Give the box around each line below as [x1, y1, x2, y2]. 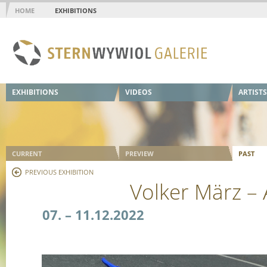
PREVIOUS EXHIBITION [24, 167, 94, 176]
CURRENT [11, 149, 42, 158]
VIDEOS [125, 87, 152, 97]
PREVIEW [125, 149, 154, 158]
